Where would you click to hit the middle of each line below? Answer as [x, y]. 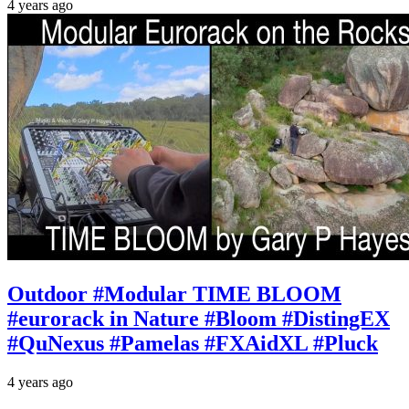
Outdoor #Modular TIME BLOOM [174, 294]
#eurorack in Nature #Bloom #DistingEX [199, 319]
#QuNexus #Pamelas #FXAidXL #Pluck [193, 344]
